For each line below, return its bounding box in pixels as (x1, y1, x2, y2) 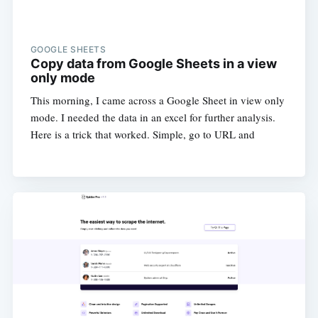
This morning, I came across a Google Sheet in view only (30, 93, 285, 108)
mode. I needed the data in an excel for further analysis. (30, 110, 275, 125)
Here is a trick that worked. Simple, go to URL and (30, 127, 255, 142)
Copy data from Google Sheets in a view (30, 56, 277, 72)
